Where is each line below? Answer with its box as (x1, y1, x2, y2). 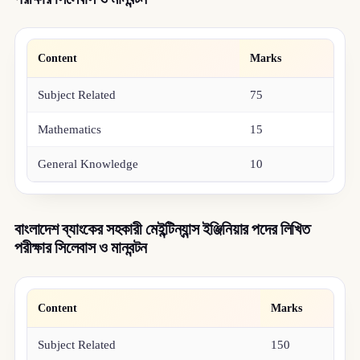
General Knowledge (38, 157, 139, 171)
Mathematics (38, 123, 102, 137)
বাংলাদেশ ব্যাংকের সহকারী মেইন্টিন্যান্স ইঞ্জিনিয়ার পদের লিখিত (14, 220, 310, 239)
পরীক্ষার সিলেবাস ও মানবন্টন (14, 239, 147, 257)
